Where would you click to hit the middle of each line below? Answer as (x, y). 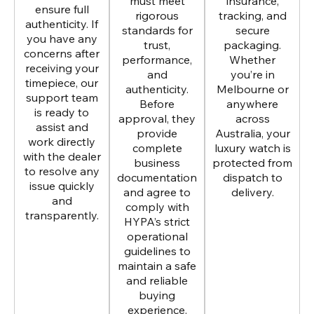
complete (157, 148)
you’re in (252, 75)
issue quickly (62, 186)
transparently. (62, 216)
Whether (252, 60)
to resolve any (62, 171)
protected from (252, 163)
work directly (62, 142)
